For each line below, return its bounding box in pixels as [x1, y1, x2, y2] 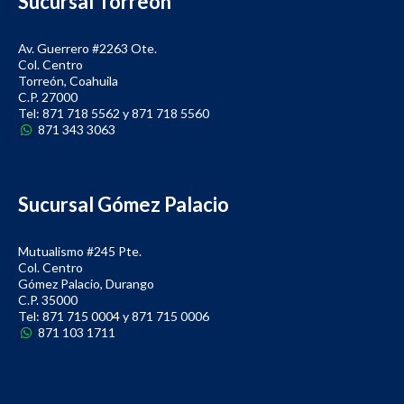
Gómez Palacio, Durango [18, 276, 154, 292]
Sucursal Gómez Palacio [18, 192, 229, 217]
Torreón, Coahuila [18, 73, 118, 89]
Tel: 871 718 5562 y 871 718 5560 [18, 106, 209, 122]
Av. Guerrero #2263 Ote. [18, 41, 157, 57]
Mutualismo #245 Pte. [18, 243, 142, 260]
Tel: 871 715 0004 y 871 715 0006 [18, 308, 209, 325]
